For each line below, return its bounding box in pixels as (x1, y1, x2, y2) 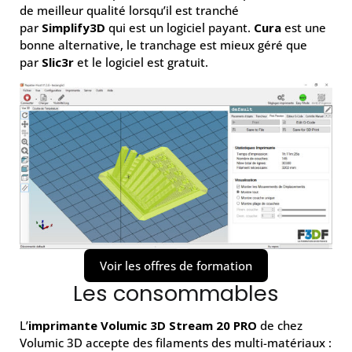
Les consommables (73, 278, 279, 308)
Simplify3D (42, 19, 105, 35)
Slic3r (42, 53, 74, 70)
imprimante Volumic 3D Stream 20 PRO (28, 317, 257, 333)
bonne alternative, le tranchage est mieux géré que (20, 36, 307, 53)
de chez (257, 317, 302, 333)
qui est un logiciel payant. (105, 19, 254, 35)
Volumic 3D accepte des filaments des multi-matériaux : (20, 334, 332, 350)
